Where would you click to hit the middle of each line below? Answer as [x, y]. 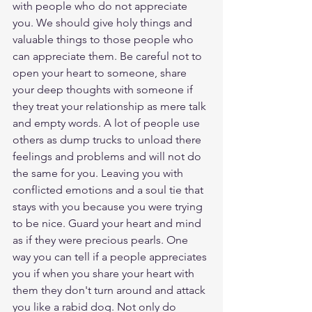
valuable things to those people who [104, 39]
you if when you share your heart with [105, 273]
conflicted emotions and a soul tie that [109, 190]
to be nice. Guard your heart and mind [108, 223]
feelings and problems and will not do [108, 156]
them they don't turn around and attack [110, 290]
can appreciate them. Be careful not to [109, 56]
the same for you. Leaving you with [99, 173]
